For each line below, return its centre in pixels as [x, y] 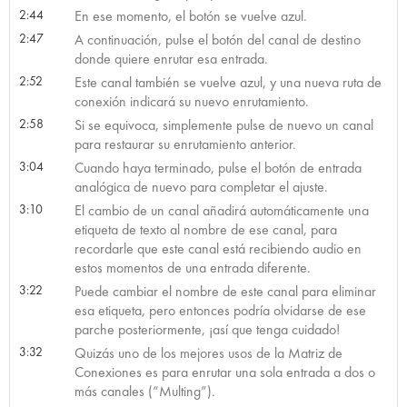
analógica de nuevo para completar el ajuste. [201, 186]
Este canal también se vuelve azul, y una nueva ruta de [228, 82]
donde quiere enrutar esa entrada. [171, 58]
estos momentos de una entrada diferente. [192, 267]
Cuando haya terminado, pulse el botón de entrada [218, 167]
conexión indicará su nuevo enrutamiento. [191, 101]
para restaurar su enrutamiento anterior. [185, 144]
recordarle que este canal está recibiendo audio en [218, 248]
